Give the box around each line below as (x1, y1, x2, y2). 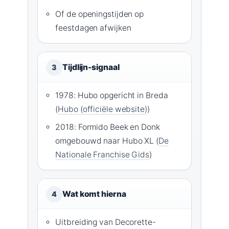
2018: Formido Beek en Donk (55, 122, 160, 132)
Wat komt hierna (62, 189, 126, 199)
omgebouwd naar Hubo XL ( (55, 135, 158, 146)
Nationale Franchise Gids (55, 149, 149, 159)
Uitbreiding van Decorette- (55, 217, 156, 227)
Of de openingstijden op (55, 9, 144, 19)
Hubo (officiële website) (58, 104, 147, 114)
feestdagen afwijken (55, 22, 131, 33)
